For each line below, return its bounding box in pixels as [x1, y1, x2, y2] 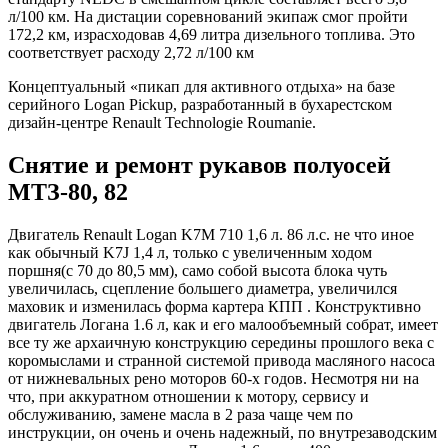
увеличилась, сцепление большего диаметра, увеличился [8, 280, 397, 297]
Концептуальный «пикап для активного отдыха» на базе [8, 78, 395, 96]
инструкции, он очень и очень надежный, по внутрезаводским [8, 424, 437, 441]
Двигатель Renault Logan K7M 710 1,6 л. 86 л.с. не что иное [8, 226, 414, 243]
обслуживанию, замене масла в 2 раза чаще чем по [8, 406, 353, 423]
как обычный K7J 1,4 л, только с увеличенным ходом [8, 244, 372, 261]
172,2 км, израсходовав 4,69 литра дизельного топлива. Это [8, 26, 415, 44]
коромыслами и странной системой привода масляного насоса [8, 352, 435, 369]
